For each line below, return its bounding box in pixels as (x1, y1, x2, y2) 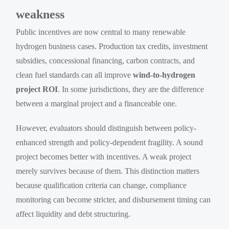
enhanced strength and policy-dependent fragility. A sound (16, 138, 203, 147)
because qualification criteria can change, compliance (16, 180, 187, 190)
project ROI (16, 84, 58, 94)
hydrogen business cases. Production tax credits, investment (16, 41, 208, 51)
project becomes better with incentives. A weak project (16, 152, 192, 161)
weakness (16, 7, 65, 21)
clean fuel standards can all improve (16, 70, 133, 79)
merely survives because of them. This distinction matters (16, 166, 200, 175)
